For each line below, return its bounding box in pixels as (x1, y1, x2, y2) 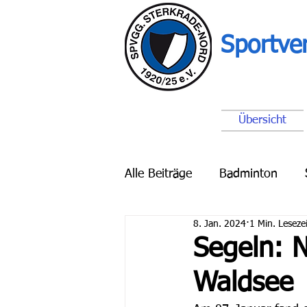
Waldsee (193, 270, 293, 297)
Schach (245, 222, 282, 235)
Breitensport (152, 222, 217, 235)
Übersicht (238, 114, 286, 126)
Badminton (219, 167, 278, 180)
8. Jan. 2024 (193, 219, 246, 229)
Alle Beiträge (125, 167, 192, 180)
